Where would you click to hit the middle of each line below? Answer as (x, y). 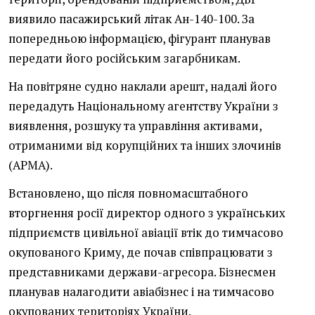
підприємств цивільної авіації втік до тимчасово (146, 233)
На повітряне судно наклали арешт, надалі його (143, 87)
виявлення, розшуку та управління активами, (135, 126)
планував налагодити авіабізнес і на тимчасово (141, 292)
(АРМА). (31, 166)
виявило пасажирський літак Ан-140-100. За (131, 19)
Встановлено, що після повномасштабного (128, 194)
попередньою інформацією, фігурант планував (140, 39)
